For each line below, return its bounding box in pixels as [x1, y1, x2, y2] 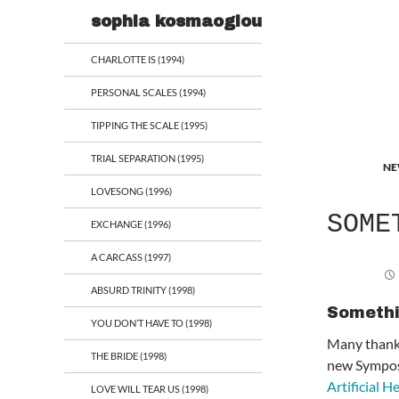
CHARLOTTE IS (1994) [91, 53, 184, 65]
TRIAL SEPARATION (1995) [91, 152, 204, 164]
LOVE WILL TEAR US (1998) [91, 383, 208, 395]
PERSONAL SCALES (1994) [91, 86, 206, 98]
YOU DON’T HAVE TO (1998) [91, 317, 212, 329]
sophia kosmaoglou [91, 12, 262, 30]
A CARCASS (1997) [91, 251, 171, 263]
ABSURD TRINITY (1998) [91, 284, 195, 296]
